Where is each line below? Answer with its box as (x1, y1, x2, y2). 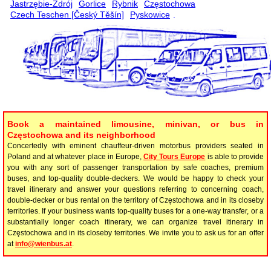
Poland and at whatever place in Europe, (7, 152, 144, 161)
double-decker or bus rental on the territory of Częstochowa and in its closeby (7, 195, 264, 204)
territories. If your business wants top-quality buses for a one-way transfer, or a (7, 206, 264, 215)
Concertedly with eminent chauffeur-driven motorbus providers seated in (7, 141, 264, 150)
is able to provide (205, 152, 264, 161)
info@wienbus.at (15, 239, 72, 248)
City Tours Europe (143, 152, 206, 161)
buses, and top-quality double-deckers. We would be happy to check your (7, 174, 264, 183)
